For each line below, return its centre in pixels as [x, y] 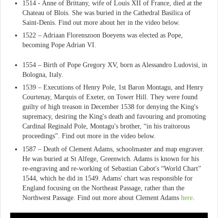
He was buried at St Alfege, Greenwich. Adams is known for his [111, 159]
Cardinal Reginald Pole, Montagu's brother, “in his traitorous [106, 127]
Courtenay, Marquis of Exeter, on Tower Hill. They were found [110, 97]
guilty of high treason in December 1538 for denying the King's [110, 107]
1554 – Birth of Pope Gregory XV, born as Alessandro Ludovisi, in [115, 65]
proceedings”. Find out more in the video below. [89, 136]
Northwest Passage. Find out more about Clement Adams [102, 198]
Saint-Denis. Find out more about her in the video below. [101, 23]
